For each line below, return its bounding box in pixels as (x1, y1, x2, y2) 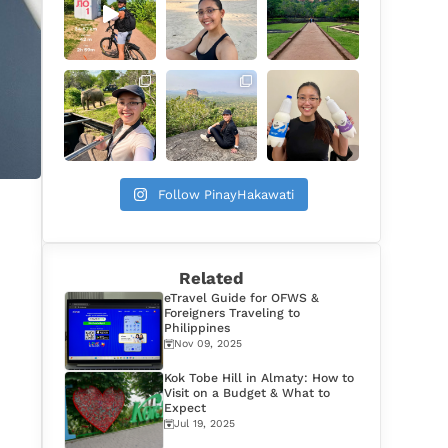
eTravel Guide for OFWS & (164, 291, 320, 306)
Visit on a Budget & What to (164, 386, 331, 401)
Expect (164, 401, 207, 416)
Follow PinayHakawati (158, 187, 295, 203)
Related (179, 268, 245, 289)
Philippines (164, 321, 231, 336)
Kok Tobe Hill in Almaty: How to (164, 371, 355, 386)
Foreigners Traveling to (164, 306, 301, 321)
